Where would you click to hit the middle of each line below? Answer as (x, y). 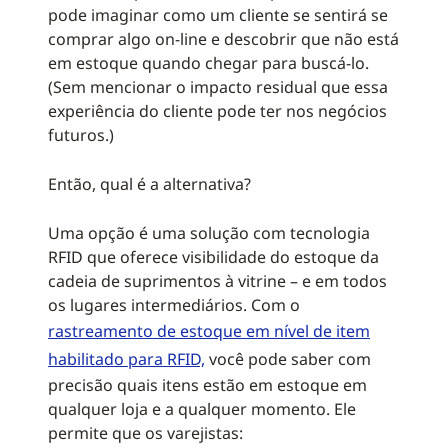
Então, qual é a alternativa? (149, 184)
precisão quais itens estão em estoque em (207, 385)
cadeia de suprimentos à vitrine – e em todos (217, 281)
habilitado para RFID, (126, 359)
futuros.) (81, 135)
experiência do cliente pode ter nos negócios (217, 111)
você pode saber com (288, 359)
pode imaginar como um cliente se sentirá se (218, 15)
